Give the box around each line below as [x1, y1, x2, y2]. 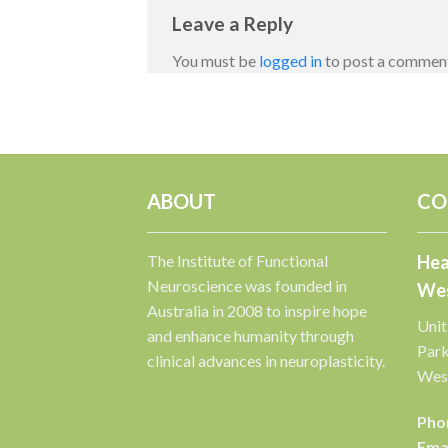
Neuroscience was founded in [147, 276, 347, 296]
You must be [172, 51, 259, 71]
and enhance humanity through [147, 326, 354, 346]
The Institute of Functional [147, 251, 328, 271]
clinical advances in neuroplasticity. [147, 351, 385, 371]
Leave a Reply [172, 11, 297, 35]
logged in [259, 51, 322, 71]
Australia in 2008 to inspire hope [147, 301, 367, 321]
